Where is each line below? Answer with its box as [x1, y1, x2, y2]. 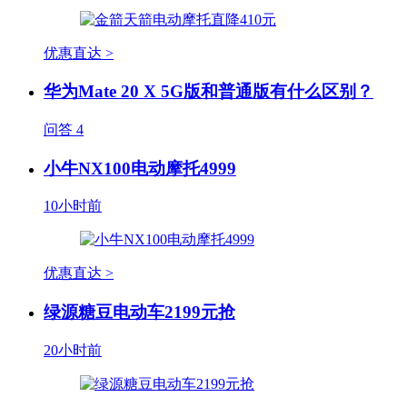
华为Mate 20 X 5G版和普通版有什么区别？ [44, 82, 373, 102]
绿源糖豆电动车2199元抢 [44, 303, 235, 323]
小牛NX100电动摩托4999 [44, 158, 236, 178]
